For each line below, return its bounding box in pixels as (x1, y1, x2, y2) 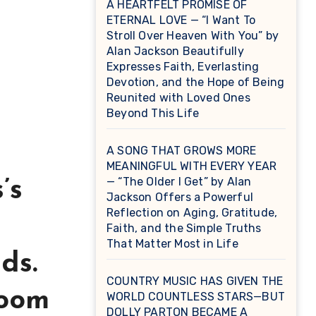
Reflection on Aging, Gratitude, (107, 206, 278, 220)
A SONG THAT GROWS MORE (107, 144, 257, 158)
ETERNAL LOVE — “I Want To (107, 13, 255, 28)
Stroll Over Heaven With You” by (107, 29, 279, 43)
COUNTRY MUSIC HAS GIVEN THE (107, 274, 284, 288)
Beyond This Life (107, 107, 200, 121)
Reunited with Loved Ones (107, 91, 250, 105)
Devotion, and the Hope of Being (107, 75, 285, 90)
